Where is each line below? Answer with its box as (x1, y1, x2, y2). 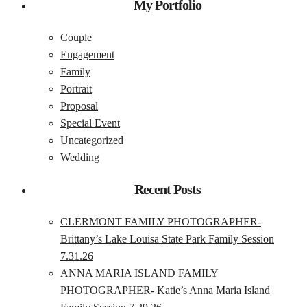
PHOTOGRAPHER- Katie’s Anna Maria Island (60, 284, 270, 296)
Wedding (60, 151, 99, 163)
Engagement (60, 48, 114, 60)
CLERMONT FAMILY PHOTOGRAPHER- (60, 215, 261, 228)
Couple (60, 31, 92, 43)
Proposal (60, 99, 98, 112)
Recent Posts (134, 182, 201, 197)
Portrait (60, 82, 92, 95)
